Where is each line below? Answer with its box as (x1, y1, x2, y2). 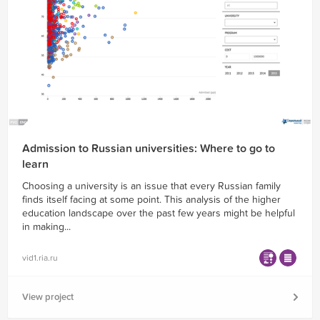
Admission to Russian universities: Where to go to (22, 141, 275, 156)
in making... (22, 220, 71, 233)
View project (22, 291, 74, 303)
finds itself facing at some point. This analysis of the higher (22, 193, 281, 206)
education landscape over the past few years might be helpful (22, 206, 295, 219)
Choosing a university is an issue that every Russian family (22, 179, 281, 192)
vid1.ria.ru (22, 253, 58, 264)
